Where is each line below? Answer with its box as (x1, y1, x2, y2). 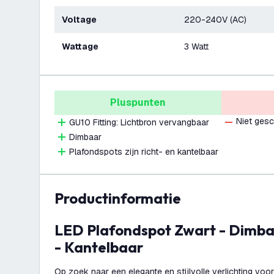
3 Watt (184, 41, 209, 52)
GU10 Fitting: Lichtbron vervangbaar (69, 117, 209, 128)
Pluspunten (110, 96, 166, 109)
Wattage (70, 41, 98, 52)
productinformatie (64, 189, 181, 207)
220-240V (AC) (184, 14, 246, 25)
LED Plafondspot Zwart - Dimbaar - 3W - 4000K (54, 221, 63, 239)
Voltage (67, 14, 97, 25)
